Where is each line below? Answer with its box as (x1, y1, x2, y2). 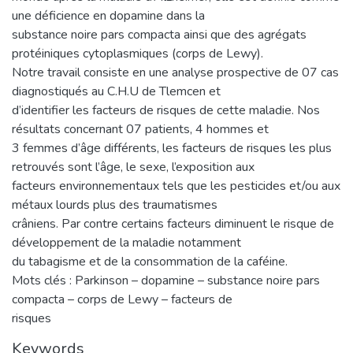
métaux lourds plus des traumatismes (12, 195, 217, 214)
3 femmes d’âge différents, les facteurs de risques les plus (12, 139, 332, 157)
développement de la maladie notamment (12, 233, 241, 251)
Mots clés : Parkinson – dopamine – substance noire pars (12, 271, 320, 289)
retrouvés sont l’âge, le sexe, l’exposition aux (12, 158, 255, 176)
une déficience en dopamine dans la (12, 6, 205, 24)
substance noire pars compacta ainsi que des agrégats (12, 25, 307, 43)
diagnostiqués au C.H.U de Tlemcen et (12, 82, 221, 100)
